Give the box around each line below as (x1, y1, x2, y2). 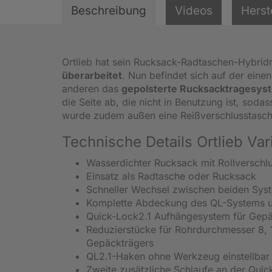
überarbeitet (62, 69, 122, 81)
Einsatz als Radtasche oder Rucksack (86, 169, 256, 182)
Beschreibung (71, 3, 146, 18)
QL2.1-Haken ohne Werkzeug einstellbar (86, 250, 270, 262)
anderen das (62, 82, 121, 95)
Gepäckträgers (86, 236, 154, 249)
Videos (175, 3, 212, 18)
